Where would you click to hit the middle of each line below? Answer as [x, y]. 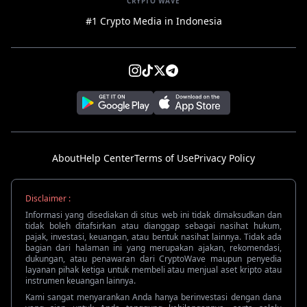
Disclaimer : [48, 199]
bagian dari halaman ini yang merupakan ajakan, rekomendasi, [153, 248]
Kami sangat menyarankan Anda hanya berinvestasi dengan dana [153, 297]
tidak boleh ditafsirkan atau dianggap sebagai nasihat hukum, [153, 226]
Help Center [107, 158]
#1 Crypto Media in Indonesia [153, 21]
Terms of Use [164, 158]
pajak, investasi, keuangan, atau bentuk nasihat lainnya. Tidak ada [153, 237]
